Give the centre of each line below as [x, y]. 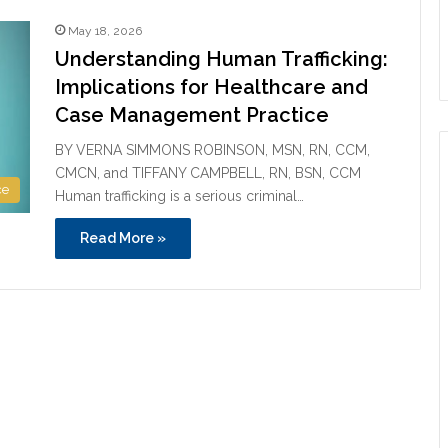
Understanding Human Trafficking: [221, 58]
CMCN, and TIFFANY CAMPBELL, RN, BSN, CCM [208, 172]
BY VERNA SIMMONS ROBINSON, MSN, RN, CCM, [212, 149]
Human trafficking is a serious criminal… [179, 195]
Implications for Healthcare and [211, 86]
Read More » [123, 237]
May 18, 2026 [105, 30]
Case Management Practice [192, 114]
